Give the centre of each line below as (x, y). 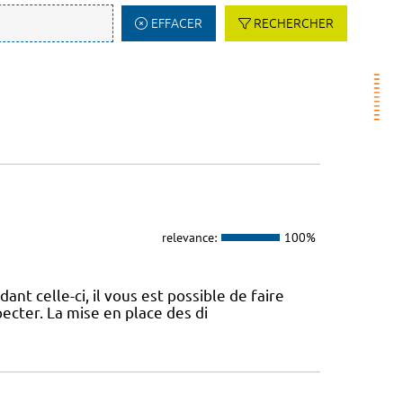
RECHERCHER (294, 23)
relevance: (189, 237)
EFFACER (176, 23)
